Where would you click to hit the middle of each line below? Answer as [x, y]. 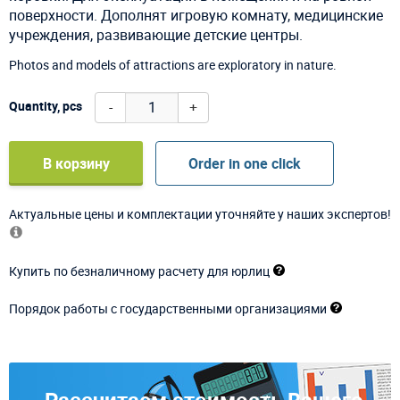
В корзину [76, 163]
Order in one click [245, 163]
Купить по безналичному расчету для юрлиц [139, 271]
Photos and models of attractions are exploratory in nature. [173, 64]
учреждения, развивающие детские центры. [156, 34]
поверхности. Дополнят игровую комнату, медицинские [196, 15]
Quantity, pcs [46, 106]
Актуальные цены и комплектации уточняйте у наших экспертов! [200, 213]
